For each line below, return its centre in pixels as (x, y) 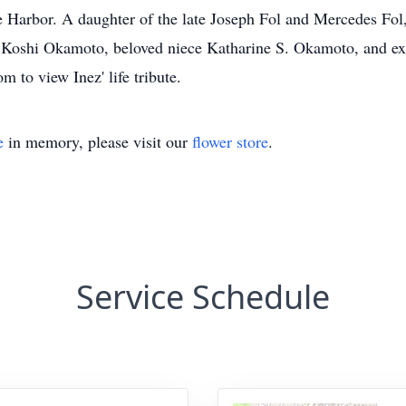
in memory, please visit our (98, 141)
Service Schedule (203, 297)
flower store (230, 141)
